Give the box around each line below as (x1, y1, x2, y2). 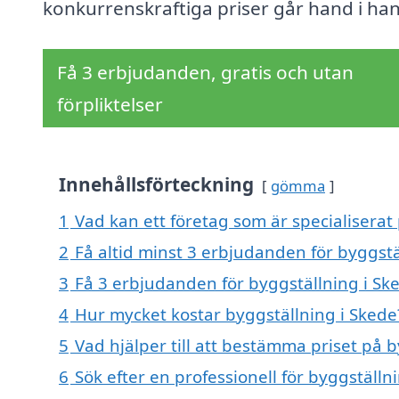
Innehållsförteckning (59, 172, 254, 198)
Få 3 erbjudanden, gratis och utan (57, 60, 354, 85)
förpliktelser (57, 92, 163, 118)
